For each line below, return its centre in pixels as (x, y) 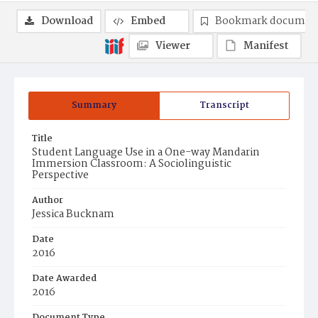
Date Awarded (64, 279)
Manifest (266, 46)
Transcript (224, 105)
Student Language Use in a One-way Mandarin (146, 153)
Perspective (60, 175)
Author (48, 201)
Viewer (173, 46)
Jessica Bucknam (73, 214)
